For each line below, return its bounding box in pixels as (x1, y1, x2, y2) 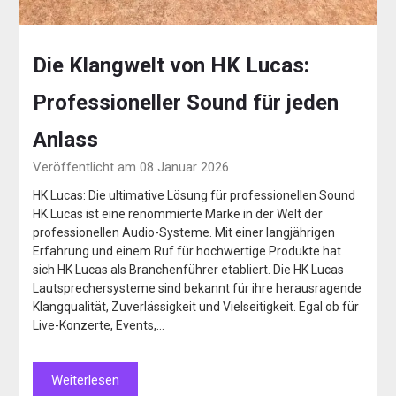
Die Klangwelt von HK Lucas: (33, 52, 310, 78)
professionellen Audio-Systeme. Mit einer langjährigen (33, 225, 336, 240)
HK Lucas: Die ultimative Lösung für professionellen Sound (33, 187, 356, 202)
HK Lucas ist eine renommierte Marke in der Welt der (33, 206, 324, 221)
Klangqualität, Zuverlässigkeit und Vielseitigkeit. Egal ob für (33, 299, 360, 314)
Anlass (33, 126, 99, 152)
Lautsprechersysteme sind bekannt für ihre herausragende (33, 280, 362, 295)
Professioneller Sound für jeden (33, 89, 339, 115)
